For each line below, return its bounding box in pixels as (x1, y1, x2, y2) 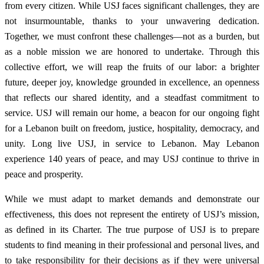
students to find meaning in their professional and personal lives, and (5, 239, 259, 250)
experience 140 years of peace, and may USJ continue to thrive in (5, 153, 259, 164)
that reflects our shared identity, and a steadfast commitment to (5, 92, 259, 103)
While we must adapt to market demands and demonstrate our (5, 193, 259, 204)
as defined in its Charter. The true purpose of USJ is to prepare (5, 224, 259, 235)
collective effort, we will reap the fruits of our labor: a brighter (5, 61, 259, 72)
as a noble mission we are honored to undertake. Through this (5, 46, 259, 57)
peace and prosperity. (5, 169, 83, 179)
